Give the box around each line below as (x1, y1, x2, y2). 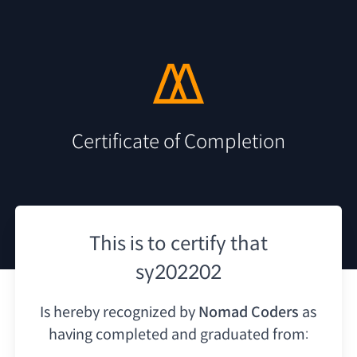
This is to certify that (89, 231, 268, 256)
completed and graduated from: (95, 325, 308, 343)
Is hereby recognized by (40, 303, 196, 321)
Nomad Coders (198, 303, 300, 321)
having (48, 325, 92, 343)
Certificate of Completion (72, 129, 285, 154)
